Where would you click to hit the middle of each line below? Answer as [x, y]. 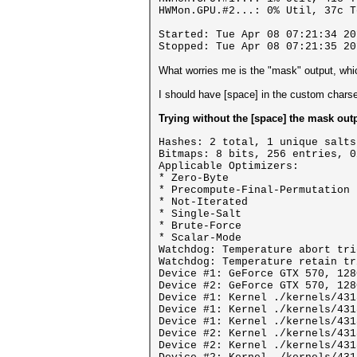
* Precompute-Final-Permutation [254, 190]
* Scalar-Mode [200, 238]
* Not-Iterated [203, 202]
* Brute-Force [200, 226]
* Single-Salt [200, 214]
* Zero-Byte [194, 178]
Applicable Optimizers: [229, 166]
